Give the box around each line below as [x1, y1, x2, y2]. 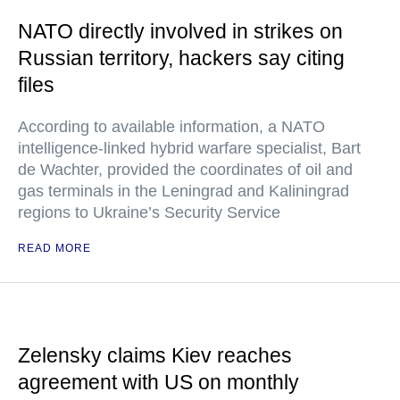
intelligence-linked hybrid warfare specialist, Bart [18, 139, 361, 158]
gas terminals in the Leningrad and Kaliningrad [18, 182, 349, 201]
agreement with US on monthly [18, 371, 299, 395]
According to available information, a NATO [18, 118, 325, 137]
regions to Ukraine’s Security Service [18, 204, 280, 222]
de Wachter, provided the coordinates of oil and [18, 161, 353, 179]
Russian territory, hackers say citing [18, 46, 345, 71]
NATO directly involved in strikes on [18, 20, 343, 44]
